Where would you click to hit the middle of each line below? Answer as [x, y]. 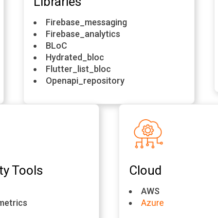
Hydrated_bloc [75, 57]
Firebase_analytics [83, 34]
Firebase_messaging [87, 22]
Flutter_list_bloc [79, 69]
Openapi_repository [86, 81]
